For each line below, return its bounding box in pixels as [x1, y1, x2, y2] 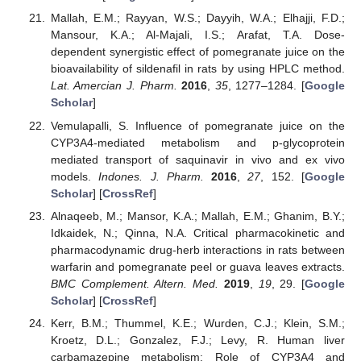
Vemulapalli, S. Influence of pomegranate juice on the [50, 118, 345, 132]
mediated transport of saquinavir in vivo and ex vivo [50, 152, 345, 166]
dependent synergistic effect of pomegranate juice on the [50, 45, 345, 59]
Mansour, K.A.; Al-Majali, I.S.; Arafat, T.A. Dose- [50, 28, 345, 42]
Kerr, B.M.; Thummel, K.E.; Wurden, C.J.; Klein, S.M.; [50, 316, 345, 330]
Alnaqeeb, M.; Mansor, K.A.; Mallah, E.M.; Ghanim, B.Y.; [50, 209, 345, 222]
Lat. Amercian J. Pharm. [50, 79, 177, 93]
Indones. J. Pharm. [98, 169, 204, 183]
